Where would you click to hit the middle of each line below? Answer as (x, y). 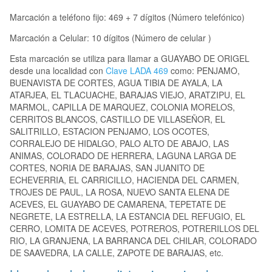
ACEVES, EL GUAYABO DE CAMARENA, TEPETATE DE (118, 204)
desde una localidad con (58, 71)
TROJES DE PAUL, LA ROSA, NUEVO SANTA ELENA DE (120, 192)
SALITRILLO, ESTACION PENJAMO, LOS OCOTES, (110, 131)
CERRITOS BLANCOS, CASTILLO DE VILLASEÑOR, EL (117, 119)
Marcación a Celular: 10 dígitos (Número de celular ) (110, 38)
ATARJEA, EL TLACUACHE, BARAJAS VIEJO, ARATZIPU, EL (127, 95)
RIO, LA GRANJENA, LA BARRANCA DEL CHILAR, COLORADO (133, 241)
